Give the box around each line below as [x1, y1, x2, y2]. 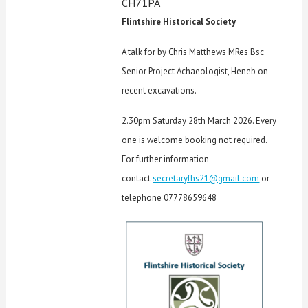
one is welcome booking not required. [122, 133, 267, 146]
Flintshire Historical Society [122, 15, 236, 27]
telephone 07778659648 [122, 191, 217, 203]
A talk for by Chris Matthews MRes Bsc [122, 45, 265, 58]
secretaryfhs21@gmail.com [153, 172, 260, 184]
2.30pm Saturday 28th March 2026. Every [122, 114, 277, 126]
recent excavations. [122, 84, 197, 96]
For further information [122, 153, 210, 165]
